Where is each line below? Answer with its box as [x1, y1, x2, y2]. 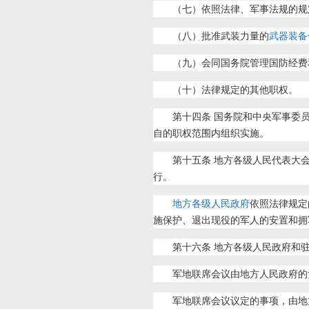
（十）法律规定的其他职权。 [172, 84, 298, 95]
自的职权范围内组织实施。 [153, 128, 269, 139]
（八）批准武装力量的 [172, 30, 269, 41]
